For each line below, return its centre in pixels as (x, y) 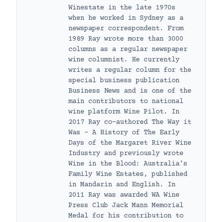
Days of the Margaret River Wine (130, 143)
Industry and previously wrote (126, 153)
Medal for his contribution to (126, 216)
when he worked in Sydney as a (126, 18)
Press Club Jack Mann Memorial (126, 205)
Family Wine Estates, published (128, 174)
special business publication (124, 81)
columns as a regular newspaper (128, 49)
